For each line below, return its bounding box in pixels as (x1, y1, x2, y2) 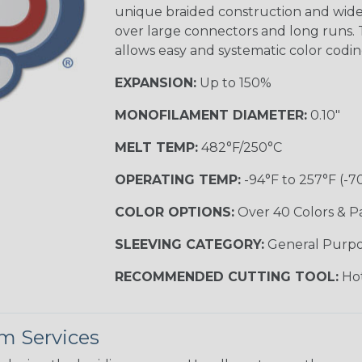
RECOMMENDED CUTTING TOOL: (114, 268, 339, 284)
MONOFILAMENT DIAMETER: (114, 107, 307, 123)
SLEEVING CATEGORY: (114, 236, 264, 252)
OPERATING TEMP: (114, 171, 241, 187)
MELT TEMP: (114, 139, 198, 155)
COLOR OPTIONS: (114, 204, 234, 220)
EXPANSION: (114, 74, 196, 90)
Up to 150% (196, 74, 271, 90)
